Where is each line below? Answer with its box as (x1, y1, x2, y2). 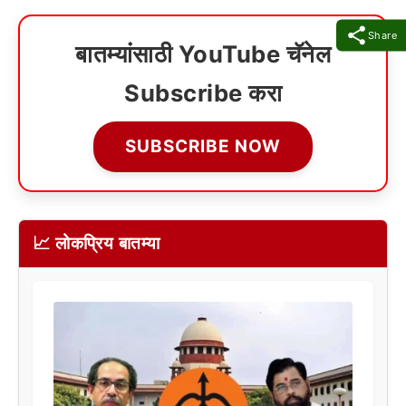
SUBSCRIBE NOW (125, 135, 281, 157)
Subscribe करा (124, 78, 282, 107)
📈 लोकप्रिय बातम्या (33, 232, 160, 254)
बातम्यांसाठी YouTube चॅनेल (75, 39, 331, 68)
